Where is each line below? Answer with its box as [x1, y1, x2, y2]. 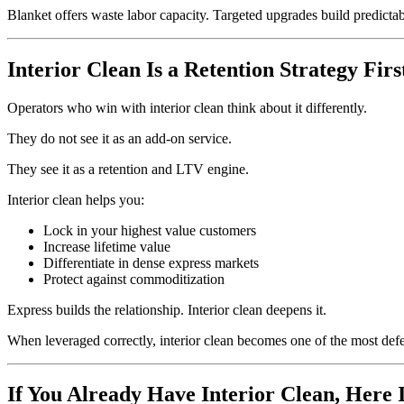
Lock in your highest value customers [43, 222, 256, 238]
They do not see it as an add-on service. [7, 130, 232, 146]
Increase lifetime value [43, 238, 170, 254]
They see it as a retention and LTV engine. [7, 161, 249, 177]
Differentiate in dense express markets [43, 254, 259, 271]
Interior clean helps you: [7, 191, 144, 207]
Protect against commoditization [43, 271, 225, 287]
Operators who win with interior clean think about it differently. [7, 99, 367, 115]
